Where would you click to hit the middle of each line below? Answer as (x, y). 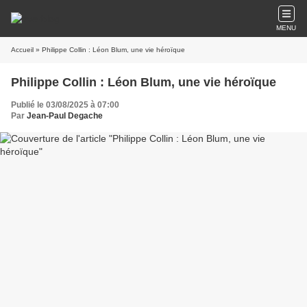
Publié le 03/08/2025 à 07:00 (65, 105)
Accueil (22, 50)
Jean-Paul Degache (65, 116)
